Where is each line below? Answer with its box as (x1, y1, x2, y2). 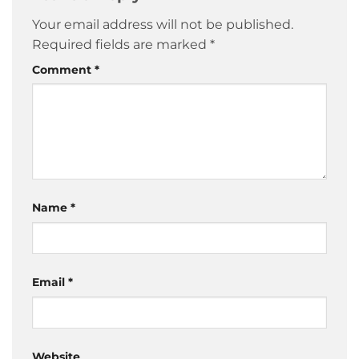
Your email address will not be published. (32, 16, 293, 32)
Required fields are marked (32, 36, 210, 52)
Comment (32, 62, 95, 77)
